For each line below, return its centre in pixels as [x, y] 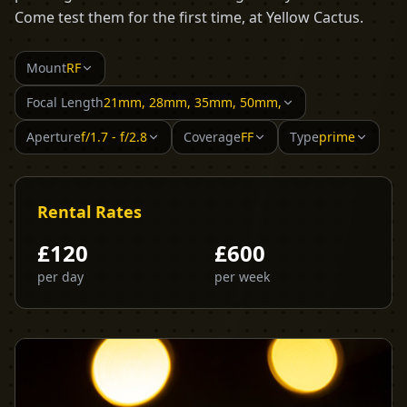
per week [242, 277]
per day [60, 277]
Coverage [212, 137]
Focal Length [65, 102]
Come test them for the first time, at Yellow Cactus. [189, 17]
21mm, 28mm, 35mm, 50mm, [193, 102]
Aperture [54, 137]
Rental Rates [89, 212]
